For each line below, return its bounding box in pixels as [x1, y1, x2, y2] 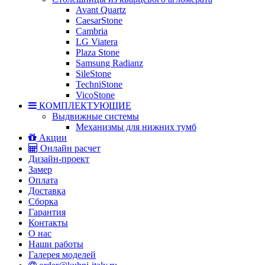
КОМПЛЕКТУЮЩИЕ [37, 100, 131, 111]
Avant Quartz [76, 4, 126, 15]
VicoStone [76, 89, 115, 100]
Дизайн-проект [28, 153, 89, 164]
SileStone [76, 68, 111, 79]
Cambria [76, 25, 108, 36]
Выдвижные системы [52, 111, 139, 121]
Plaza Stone [76, 47, 119, 57]
